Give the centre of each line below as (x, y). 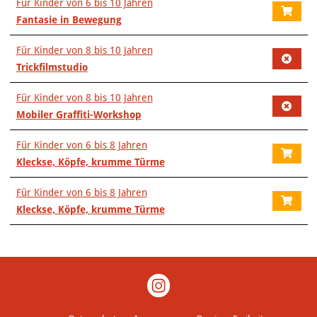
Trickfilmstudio (52, 67)
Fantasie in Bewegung (69, 20)
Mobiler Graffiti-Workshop (79, 115)
